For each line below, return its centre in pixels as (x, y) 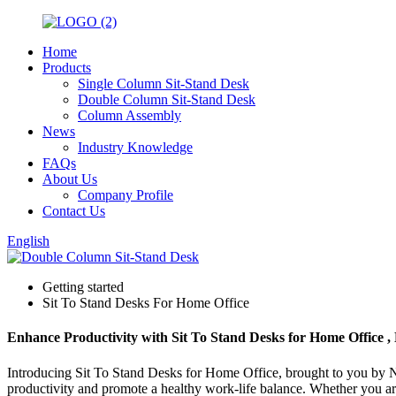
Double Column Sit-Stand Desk (167, 99)
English (28, 241)
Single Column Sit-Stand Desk (164, 84)
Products (67, 68)
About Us (70, 179)
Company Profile (126, 195)
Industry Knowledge (135, 147)
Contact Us (74, 211)
